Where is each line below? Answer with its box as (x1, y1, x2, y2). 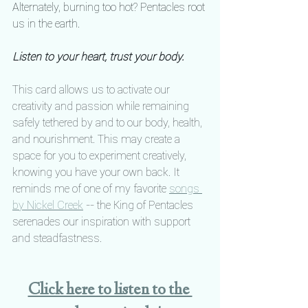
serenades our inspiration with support (12, 214, 193, 229)
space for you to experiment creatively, (12, 148, 189, 163)
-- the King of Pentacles (83, 198, 196, 212)
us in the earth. (12, 16, 80, 31)
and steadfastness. (12, 231, 102, 245)
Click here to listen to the (27, 283, 192, 300)
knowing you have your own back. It (12, 165, 182, 179)
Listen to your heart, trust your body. (12, 49, 184, 64)
